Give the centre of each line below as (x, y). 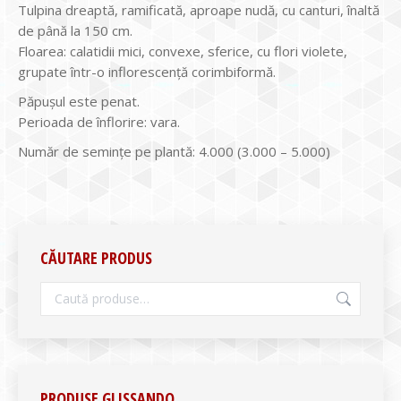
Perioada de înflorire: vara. (99, 121)
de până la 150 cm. (75, 30)
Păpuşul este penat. (79, 101)
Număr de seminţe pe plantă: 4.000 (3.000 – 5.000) (174, 151)
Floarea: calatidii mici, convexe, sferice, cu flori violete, (183, 51)
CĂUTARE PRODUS (96, 257)
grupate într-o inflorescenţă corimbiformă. (147, 71)
